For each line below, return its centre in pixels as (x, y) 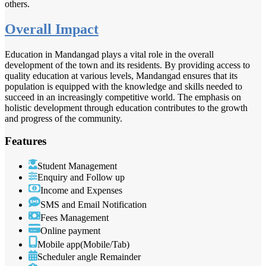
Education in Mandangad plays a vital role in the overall (109, 54)
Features (26, 141)
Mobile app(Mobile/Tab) (83, 245)
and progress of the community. (64, 118)
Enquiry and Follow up (81, 178)
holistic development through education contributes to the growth (126, 107)
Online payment (70, 230)
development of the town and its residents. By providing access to (127, 65)
